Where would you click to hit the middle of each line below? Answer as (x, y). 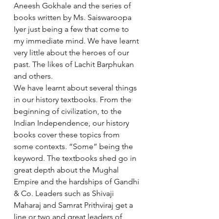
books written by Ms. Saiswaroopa (74, 17)
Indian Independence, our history (72, 123)
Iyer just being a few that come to (72, 29)
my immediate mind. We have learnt (77, 41)
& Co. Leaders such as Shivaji (65, 193)
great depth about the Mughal (67, 170)
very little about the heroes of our (72, 53)
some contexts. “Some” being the (74, 146)
